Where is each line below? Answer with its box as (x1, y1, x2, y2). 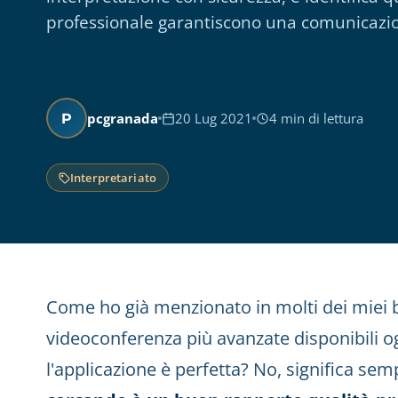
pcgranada (87, 109, 158, 127)
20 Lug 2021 (175, 109, 252, 127)
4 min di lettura (269, 109, 363, 127)
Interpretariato (70, 170, 156, 186)
